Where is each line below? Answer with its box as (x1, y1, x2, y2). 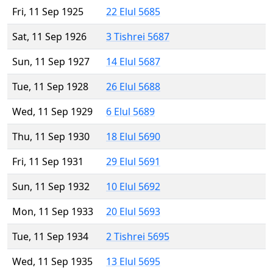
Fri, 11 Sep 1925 (12, 5, 83, 19)
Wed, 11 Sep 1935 (12, 255, 93, 269)
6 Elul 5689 (106, 105, 155, 119)
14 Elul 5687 (106, 55, 160, 69)
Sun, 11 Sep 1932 (12, 180, 90, 194)
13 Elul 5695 (106, 255, 160, 269)
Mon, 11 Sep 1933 (12, 205, 93, 219)
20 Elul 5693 (106, 205, 160, 219)
